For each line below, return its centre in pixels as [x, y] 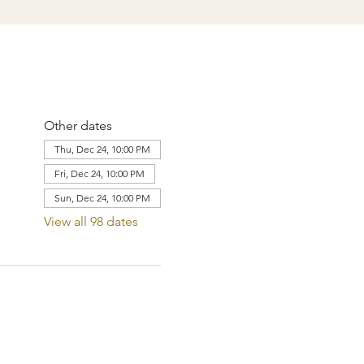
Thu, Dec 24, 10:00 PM [102, 149]
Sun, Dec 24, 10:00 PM [102, 198]
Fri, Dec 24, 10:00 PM [99, 173]
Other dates [78, 126]
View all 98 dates [91, 221]
